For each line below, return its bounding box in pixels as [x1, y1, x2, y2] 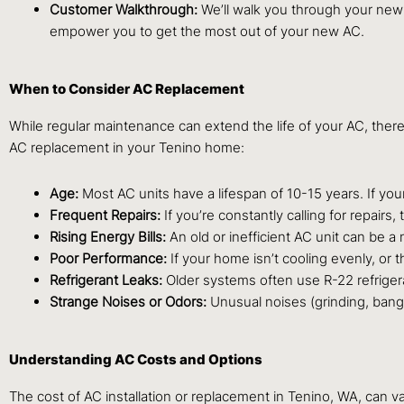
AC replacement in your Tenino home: [9, 139, 244, 157]
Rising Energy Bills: [50, 227, 166, 245]
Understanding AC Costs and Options [9, 351, 262, 369]
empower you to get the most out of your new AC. [50, 22, 364, 40]
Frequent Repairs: [50, 206, 161, 224]
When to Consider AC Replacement [9, 80, 244, 98]
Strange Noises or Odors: [50, 292, 207, 310]
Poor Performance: [50, 249, 167, 267]
